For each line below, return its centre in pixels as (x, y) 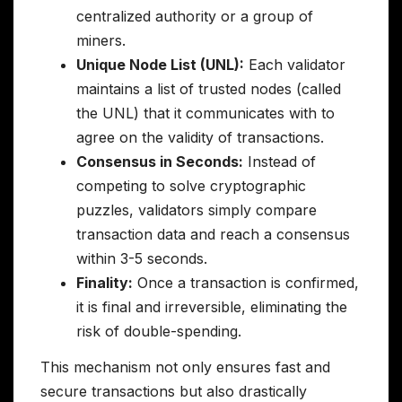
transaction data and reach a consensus (213, 235)
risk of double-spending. (159, 332)
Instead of (280, 162)
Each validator (295, 65)
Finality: (105, 283)
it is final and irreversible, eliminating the (212, 307)
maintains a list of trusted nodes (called (209, 89)
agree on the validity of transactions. (200, 138)
